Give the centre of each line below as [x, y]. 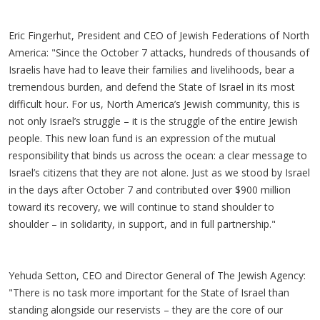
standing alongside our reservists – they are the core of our [146, 310]
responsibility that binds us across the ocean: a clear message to [158, 155]
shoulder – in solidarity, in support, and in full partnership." [144, 224]
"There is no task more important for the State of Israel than [149, 292]
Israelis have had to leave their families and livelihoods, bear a [151, 70]
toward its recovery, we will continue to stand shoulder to [141, 207]
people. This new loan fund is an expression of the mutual [142, 138]
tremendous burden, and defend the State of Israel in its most [152, 87]
